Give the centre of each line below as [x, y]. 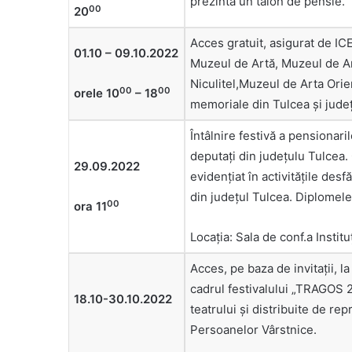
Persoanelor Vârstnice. [253, 330]
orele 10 [97, 93]
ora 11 [90, 207]
